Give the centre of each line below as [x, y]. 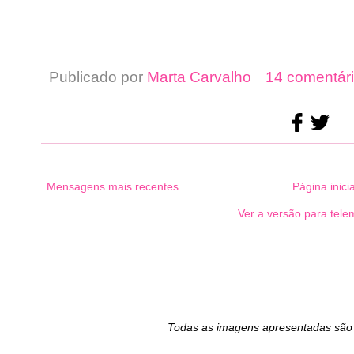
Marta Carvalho [199, 77]
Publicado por [98, 77]
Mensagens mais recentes [113, 187]
